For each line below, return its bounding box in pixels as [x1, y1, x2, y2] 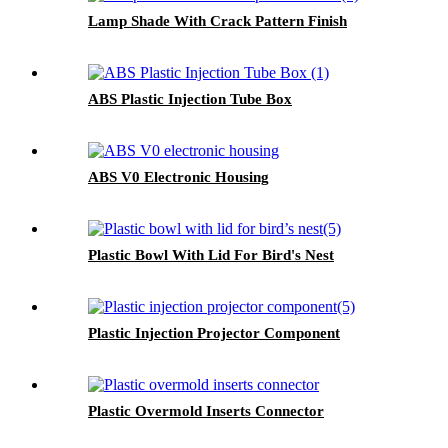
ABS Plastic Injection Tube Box [88, 90, 292, 107]
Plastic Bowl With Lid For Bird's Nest [88, 246, 334, 263]
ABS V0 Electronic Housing [88, 168, 269, 185]
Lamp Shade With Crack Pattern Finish [88, 12, 347, 29]
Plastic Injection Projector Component [88, 324, 340, 341]
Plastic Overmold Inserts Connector [88, 402, 324, 419]
